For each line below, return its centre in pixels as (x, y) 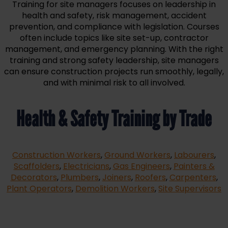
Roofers (150, 178)
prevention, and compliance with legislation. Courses (114, 27)
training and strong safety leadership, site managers (114, 61)
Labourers (194, 155)
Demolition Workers (115, 189)
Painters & (194, 166)
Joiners (117, 178)
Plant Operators (39, 189)
